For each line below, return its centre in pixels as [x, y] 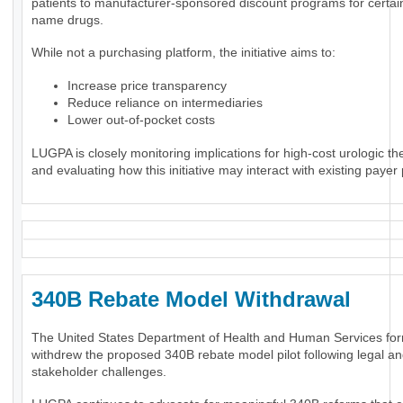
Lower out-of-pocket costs [141, 120]
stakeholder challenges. [99, 372]
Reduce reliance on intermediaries [165, 103]
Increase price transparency [147, 86]
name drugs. [67, 20]
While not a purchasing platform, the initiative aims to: [184, 53]
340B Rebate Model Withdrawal [201, 300]
